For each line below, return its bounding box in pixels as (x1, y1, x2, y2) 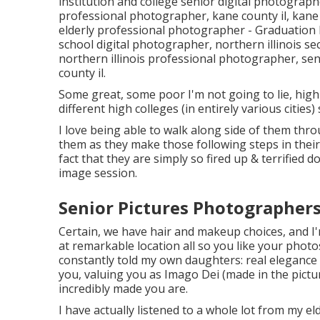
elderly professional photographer (59, 21, 245, 38)
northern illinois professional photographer (59, 50, 296, 66)
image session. (59, 164, 137, 181)
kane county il (212, 7, 286, 24)
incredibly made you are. (59, 280, 188, 296)
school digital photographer (59, 36, 209, 52)
